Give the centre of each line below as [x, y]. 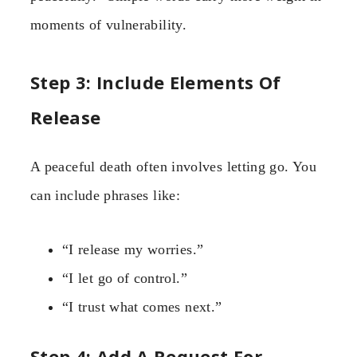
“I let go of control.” [125, 279]
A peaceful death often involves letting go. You [173, 166]
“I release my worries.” [133, 250]
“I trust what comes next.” [142, 307]
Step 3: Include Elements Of [156, 82]
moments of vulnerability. [108, 24]
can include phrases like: [105, 195]
